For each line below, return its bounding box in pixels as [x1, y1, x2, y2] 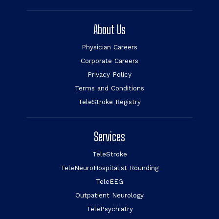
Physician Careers [82, 43, 137, 51]
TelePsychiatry [86, 205, 133, 213]
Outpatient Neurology [75, 191, 144, 199]
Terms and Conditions [75, 84, 144, 92]
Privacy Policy [88, 70, 131, 79]
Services [94, 130, 125, 144]
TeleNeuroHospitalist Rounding [61, 164, 158, 172]
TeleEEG [96, 177, 123, 186]
